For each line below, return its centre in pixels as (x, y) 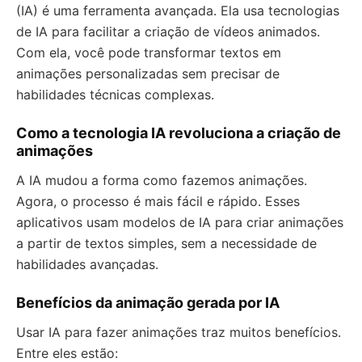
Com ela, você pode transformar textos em (149, 53)
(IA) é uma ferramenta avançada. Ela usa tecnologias (178, 11)
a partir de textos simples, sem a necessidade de (166, 243)
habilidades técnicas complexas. (115, 95)
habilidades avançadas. (87, 264)
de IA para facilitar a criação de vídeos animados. (168, 32)
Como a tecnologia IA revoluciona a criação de (179, 133)
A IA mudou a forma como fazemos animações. (162, 180)
